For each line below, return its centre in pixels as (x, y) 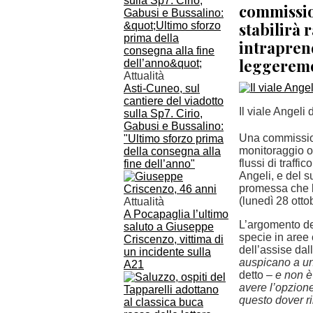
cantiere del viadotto (174, 101)
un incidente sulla (167, 252)
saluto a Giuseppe (169, 227)
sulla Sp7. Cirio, (163, 114)
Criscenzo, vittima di (174, 239)
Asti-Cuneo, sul (162, 88)
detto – (257, 275)
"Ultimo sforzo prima (174, 139)
